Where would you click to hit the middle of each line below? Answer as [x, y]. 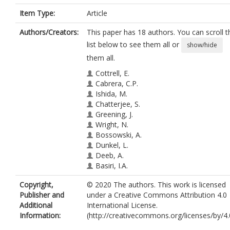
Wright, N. [112, 124]
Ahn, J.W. [110, 207]
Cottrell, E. [112, 73]
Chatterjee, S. [118, 104]
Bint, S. [107, 196]
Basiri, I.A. [112, 166]
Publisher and [42, 195]
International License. [122, 205]
